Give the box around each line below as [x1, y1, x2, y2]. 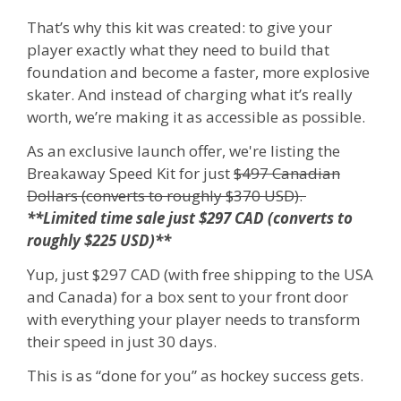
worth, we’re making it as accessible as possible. [27, 107, 365, 128]
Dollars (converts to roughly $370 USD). [27, 185, 306, 206]
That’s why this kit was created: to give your [27, 17, 332, 38]
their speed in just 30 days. [27, 330, 217, 352]
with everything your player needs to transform [27, 308, 360, 329]
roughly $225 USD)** [27, 230, 171, 251]
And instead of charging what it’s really [78, 84, 353, 106]
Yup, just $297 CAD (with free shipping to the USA [27, 263, 373, 285]
